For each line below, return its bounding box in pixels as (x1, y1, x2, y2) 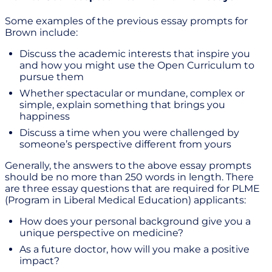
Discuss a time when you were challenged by (19, 127, 239, 139)
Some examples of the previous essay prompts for (5, 15, 248, 27)
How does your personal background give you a (19, 216, 251, 228)
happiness (19, 110, 70, 123)
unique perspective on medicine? (19, 227, 183, 239)
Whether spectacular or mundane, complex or (19, 87, 245, 100)
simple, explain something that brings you (19, 99, 225, 111)
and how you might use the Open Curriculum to (19, 59, 254, 72)
